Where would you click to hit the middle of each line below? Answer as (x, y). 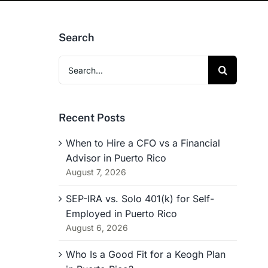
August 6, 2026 (97, 228)
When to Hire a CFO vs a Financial (143, 143)
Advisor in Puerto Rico (116, 158)
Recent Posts (92, 118)
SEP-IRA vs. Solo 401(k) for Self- (140, 199)
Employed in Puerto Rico (122, 214)
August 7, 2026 (96, 172)
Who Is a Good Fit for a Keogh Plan (146, 254)
